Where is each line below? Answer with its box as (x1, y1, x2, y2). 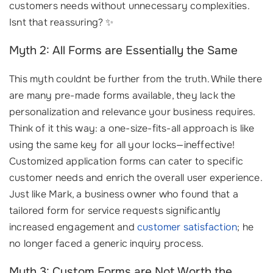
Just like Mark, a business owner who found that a (9, 188, 238, 200)
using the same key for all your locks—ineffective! (9, 138, 235, 151)
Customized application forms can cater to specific (9, 155, 244, 168)
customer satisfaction (137, 221, 238, 233)
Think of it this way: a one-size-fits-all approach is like (9, 122, 255, 135)
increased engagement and (9, 221, 137, 233)
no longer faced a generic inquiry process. (9, 237, 204, 250)
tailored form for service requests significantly (9, 204, 221, 217)
